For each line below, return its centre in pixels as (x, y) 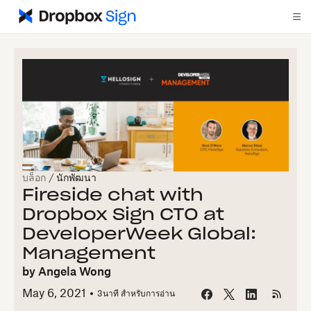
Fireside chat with (113, 196)
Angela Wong (75, 272)
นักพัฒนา (76, 178)
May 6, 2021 (54, 294)
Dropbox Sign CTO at (123, 215)
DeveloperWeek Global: (139, 235)
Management (89, 254)
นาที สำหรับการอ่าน (139, 294)
